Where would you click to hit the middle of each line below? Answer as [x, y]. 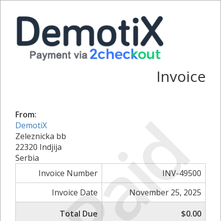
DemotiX [31, 125]
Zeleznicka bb [41, 136]
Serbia [27, 158]
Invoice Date [75, 192]
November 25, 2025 [165, 192]
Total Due [79, 213]
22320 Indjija [38, 147]
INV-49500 [182, 173]
